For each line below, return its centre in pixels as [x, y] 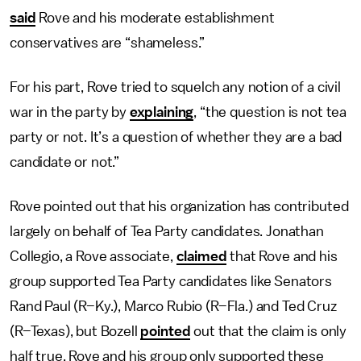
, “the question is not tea [270, 112]
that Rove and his [282, 256]
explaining [162, 112]
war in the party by [70, 112]
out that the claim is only [269, 331]
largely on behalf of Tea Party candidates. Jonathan [167, 231]
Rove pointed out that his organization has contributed [179, 206]
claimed [201, 256]
